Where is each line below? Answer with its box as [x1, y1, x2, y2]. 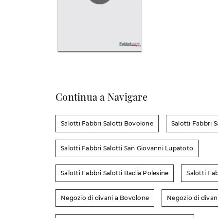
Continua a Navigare [55, 90, 147, 104]
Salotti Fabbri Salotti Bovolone [61, 120, 153, 127]
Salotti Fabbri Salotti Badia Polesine [61, 169, 169, 177]
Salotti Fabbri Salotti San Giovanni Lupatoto [61, 145, 193, 152]
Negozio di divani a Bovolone [61, 194, 149, 202]
